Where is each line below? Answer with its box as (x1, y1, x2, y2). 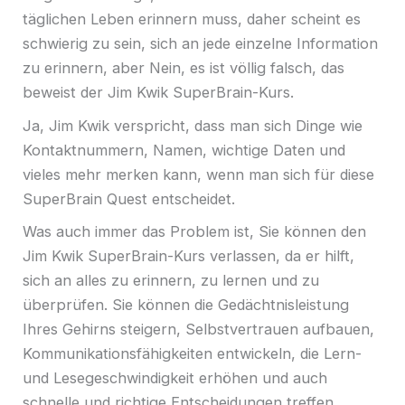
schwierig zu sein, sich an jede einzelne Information (23, 34, 378, 53)
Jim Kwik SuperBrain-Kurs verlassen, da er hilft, (23, 247, 354, 266)
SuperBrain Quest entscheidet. (23, 189, 240, 208)
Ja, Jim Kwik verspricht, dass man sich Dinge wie (23, 116, 363, 135)
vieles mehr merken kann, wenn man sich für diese (23, 165, 374, 184)
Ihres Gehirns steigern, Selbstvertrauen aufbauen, (23, 320, 374, 339)
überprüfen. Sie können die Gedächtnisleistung (23, 296, 349, 315)
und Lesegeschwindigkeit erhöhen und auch (23, 369, 327, 388)
